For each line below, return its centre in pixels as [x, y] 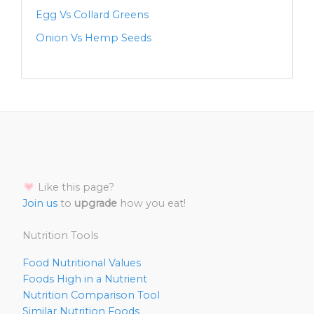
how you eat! [151, 203]
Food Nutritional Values [82, 263]
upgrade [96, 203]
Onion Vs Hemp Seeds [94, 38]
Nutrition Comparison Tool [91, 295]
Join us [40, 203]
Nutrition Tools [60, 235]
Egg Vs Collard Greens [92, 15]
